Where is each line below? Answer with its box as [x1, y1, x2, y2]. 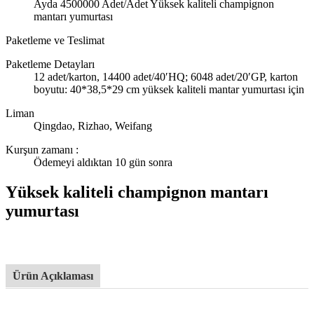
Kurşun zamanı [6, 143, 76, 156]
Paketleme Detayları [6, 57, 95, 70]
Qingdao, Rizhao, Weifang [34, 119, 152, 132]
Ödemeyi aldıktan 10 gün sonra [34, 156, 172, 168]
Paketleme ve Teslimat [6, 34, 104, 46]
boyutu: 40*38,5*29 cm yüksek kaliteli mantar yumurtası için [34, 83, 304, 95]
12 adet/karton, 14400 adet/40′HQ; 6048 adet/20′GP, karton [34, 70, 298, 83]
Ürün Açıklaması [13, 269, 93, 282]
